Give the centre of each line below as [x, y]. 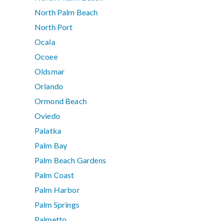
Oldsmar [50, 72]
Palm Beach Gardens [70, 160]
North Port [54, 27]
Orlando [49, 86]
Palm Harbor [57, 190]
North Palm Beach [66, 12]
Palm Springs [57, 205]
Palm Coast [55, 175]
